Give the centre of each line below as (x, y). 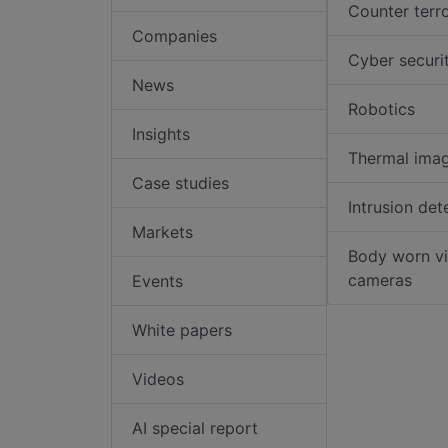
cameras (379, 280)
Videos (158, 379)
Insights (161, 134)
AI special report (195, 428)
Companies (174, 36)
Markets (162, 232)
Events (157, 281)
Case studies (180, 183)
